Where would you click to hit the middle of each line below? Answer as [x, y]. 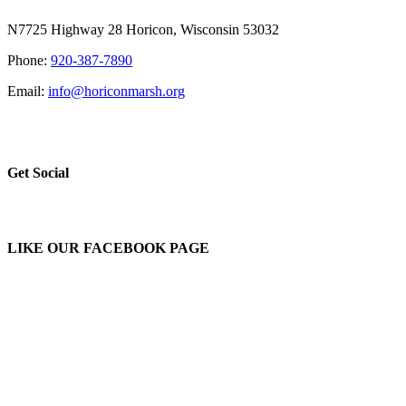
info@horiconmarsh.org [116, 92]
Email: [28, 92]
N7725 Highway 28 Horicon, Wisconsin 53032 [143, 30]
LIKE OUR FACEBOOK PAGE [108, 248]
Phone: [29, 61]
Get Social [38, 172]
